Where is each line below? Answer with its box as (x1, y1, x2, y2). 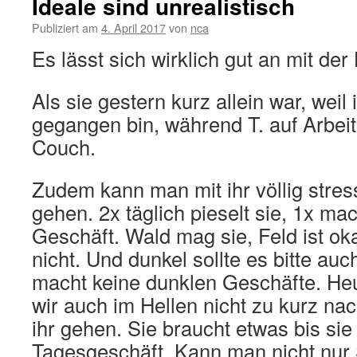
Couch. (32, 132, 96, 161)
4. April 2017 (101, 19, 166, 36)
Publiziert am (32, 19, 98, 36)
